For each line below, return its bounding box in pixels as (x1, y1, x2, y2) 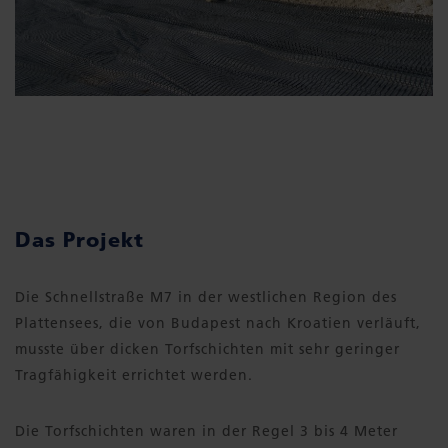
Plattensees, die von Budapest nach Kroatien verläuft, (15, 314, 421, 333)
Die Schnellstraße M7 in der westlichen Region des (15, 288, 397, 307)
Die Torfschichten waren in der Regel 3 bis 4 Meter (15, 422, 398, 441)
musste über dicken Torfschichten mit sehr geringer (15, 340, 400, 359)
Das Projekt (15, 227, 144, 253)
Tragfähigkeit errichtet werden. (15, 366, 253, 385)
